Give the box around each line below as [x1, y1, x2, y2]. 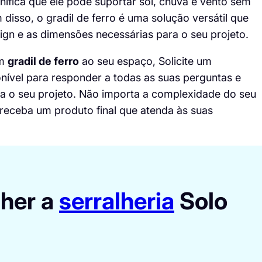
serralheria [58, 186, 174, 215]
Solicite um [158, 54, 212, 67]
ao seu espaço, [78, 54, 158, 67]
